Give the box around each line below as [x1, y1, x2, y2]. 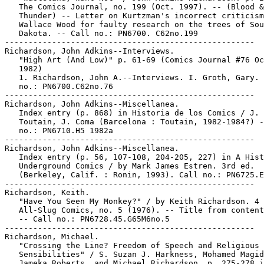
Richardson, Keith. [5, 188, 90, 197]
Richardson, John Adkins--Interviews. [5, 47, 174, 55]
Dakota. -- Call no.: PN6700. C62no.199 [5, 29, 198, 38]
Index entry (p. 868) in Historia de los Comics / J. [5, 108, 259, 117]
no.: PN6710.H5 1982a [5, 126, 113, 135]
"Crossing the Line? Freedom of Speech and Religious [5, 241, 259, 250]
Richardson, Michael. [5, 232, 99, 241]
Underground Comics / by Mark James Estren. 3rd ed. [5, 161, 255, 170]
